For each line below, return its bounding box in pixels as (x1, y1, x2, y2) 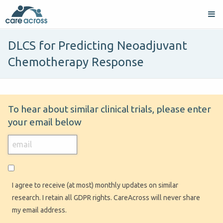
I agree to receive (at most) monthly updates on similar (12, 181, 178, 189)
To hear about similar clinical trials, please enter (8, 104, 211, 115)
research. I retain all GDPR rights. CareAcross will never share (12, 193, 200, 202)
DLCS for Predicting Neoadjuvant (8, 39, 187, 53)
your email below (8, 116, 82, 128)
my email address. (12, 206, 67, 214)
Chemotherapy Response (8, 55, 144, 69)
